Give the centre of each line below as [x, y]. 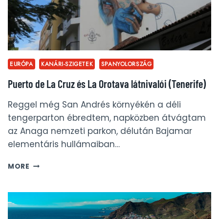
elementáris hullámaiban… [64, 144]
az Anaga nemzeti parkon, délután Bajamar [100, 131]
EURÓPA [22, 64]
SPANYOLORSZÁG [126, 64]
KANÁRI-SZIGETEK [67, 64]
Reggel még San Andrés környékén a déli [94, 104]
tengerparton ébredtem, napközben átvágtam [107, 118]
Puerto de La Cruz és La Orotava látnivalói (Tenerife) [107, 83]
